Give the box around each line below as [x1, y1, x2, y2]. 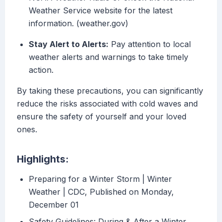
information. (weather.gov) [29, 18, 128, 29]
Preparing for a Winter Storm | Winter [29, 174, 172, 184]
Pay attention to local [109, 39, 191, 50]
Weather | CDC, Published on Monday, [29, 187, 174, 197]
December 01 [29, 200, 79, 210]
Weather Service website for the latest [29, 5, 172, 16]
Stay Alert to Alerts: [29, 39, 109, 50]
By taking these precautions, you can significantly [17, 86, 203, 96]
